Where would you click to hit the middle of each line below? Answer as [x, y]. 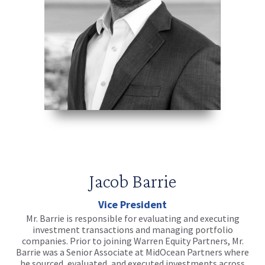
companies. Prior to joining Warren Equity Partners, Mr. [132, 240]
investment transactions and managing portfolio [132, 229]
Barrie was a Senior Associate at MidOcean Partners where [132, 252]
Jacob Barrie [132, 181]
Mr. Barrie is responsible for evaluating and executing [132, 218]
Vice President [132, 204]
